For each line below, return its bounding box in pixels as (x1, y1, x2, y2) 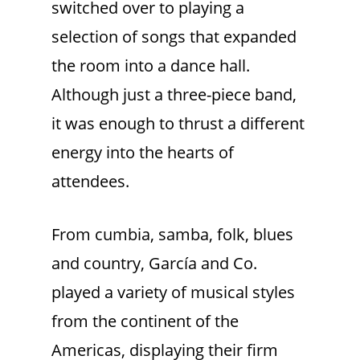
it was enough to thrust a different (51, 112, 305, 135)
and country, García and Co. (51, 252, 257, 275)
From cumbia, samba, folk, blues (51, 223, 293, 246)
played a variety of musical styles (51, 281, 295, 304)
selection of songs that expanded (51, 26, 297, 48)
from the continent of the (51, 310, 239, 333)
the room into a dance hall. (51, 55, 250, 77)
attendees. (51, 170, 129, 193)
